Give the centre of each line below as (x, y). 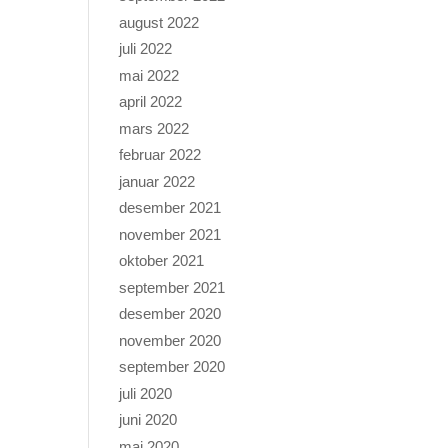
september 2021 (172, 287)
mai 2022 (149, 75)
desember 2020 (170, 314)
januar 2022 (157, 181)
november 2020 (170, 340)
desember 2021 (170, 208)
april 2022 (151, 102)
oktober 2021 (162, 261)
